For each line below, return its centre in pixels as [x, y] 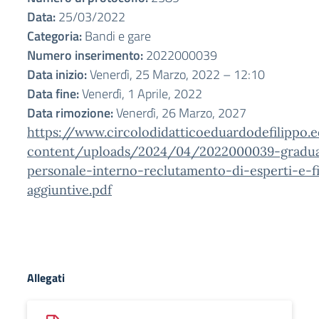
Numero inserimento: [85, 55]
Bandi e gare [116, 36]
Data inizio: [57, 74]
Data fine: [53, 94]
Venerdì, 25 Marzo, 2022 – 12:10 [176, 74]
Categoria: [54, 36]
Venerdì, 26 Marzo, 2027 [180, 113]
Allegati [46, 278]
